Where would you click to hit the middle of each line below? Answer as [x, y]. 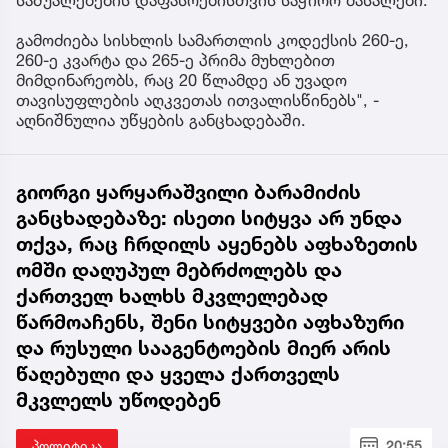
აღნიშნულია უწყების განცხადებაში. [161, 120]
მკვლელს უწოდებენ [118, 400]
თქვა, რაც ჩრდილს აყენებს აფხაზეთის [217, 244]
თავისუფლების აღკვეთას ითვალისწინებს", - [197, 100]
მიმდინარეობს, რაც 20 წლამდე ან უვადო [181, 80]
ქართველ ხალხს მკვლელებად [172, 296]
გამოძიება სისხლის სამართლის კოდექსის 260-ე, [212, 40]
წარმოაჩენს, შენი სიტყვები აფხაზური [210, 322]
